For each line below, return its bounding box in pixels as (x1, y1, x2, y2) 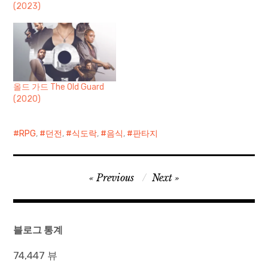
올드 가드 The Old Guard (13, 81, 105, 92)
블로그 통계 (13, 224, 63, 236)
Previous (96, 171, 134, 184)
